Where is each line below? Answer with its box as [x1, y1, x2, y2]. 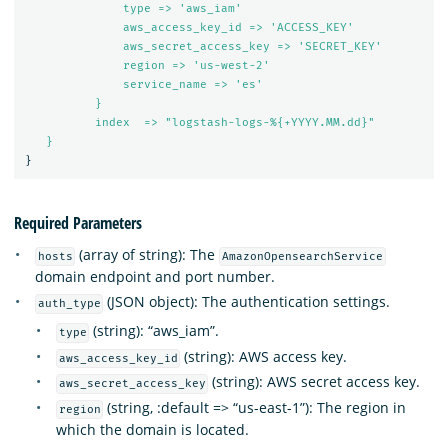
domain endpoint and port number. [35, 266, 275, 286]
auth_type [37, 297, 101, 311]
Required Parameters [14, 211, 142, 234]
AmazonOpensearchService [222, 249, 384, 263]
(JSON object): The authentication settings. [103, 292, 391, 312]
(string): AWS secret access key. [208, 372, 421, 392]
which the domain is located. [56, 419, 249, 439]
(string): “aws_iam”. [89, 321, 220, 341]
